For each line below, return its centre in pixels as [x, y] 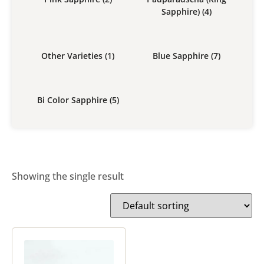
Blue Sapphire [181, 55]
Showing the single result [68, 176]
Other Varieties [73, 55]
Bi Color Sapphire [73, 100]
